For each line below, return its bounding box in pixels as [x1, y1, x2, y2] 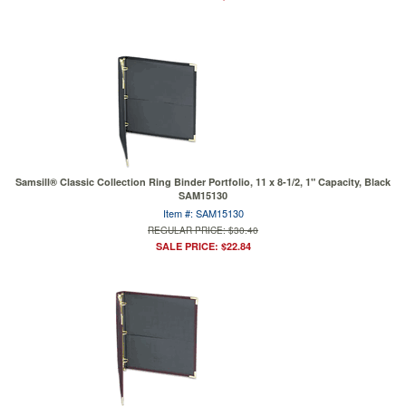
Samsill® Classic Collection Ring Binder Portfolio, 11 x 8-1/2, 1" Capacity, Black [15, 175, 391, 188]
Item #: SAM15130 [162, 206, 244, 220]
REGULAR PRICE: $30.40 [148, 224, 258, 237]
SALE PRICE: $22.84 [155, 239, 251, 253]
